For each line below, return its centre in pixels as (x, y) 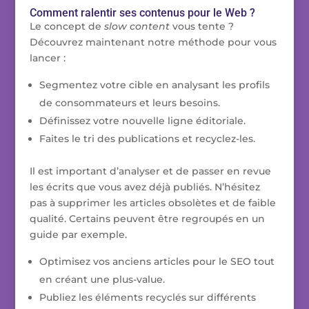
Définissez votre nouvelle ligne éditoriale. (142, 121)
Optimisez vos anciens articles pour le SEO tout (157, 262)
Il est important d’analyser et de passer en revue (150, 171)
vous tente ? (201, 27)
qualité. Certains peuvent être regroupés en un (147, 219)
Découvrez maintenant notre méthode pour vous (153, 42)
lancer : (47, 58)
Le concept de (67, 27)
